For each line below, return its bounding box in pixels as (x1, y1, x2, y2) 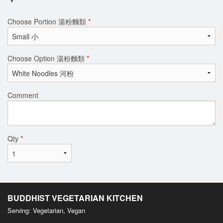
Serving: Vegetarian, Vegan (7, 205, 85, 215)
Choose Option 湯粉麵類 (7, 53, 87, 63)
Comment (7, 90, 38, 100)
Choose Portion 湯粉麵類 (7, 16, 88, 26)
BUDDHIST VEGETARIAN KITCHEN (7, 192, 143, 204)
